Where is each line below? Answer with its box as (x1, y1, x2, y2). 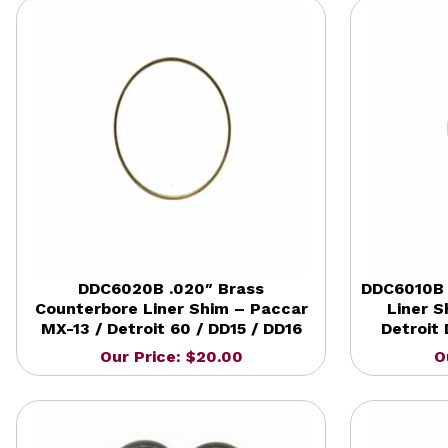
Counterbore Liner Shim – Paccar (34, 298, 308, 318)
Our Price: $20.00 (99, 346, 243, 366)
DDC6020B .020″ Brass (78, 278, 264, 298)
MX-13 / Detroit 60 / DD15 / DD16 (40, 318, 302, 338)
